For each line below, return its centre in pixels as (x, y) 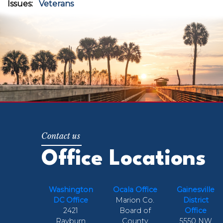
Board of (135, 210)
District (196, 200)
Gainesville (196, 189)
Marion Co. (135, 200)
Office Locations (124, 160)
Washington (71, 189)
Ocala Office (135, 189)
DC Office (71, 200)
